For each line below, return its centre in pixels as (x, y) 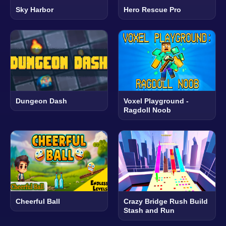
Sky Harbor (35, 9)
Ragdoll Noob (147, 110)
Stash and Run (149, 210)
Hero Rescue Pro (152, 9)
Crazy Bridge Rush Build (166, 201)
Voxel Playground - (156, 101)
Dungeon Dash (41, 101)
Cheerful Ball (38, 201)
